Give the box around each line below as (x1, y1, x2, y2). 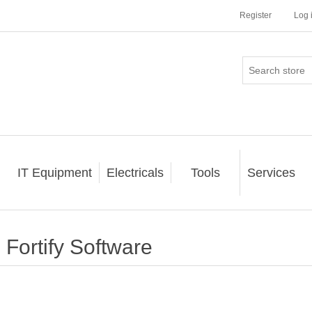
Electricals (106, 166, 164, 180)
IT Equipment (17, 166, 92, 180)
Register (240, 10, 272, 20)
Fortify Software (6, 235, 153, 258)
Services (247, 166, 295, 180)
